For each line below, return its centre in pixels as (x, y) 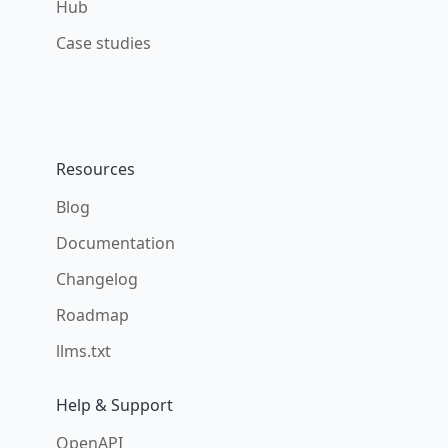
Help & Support (114, 405)
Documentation (115, 243)
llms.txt (83, 351)
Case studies (103, 43)
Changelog (97, 279)
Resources (95, 169)
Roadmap (92, 315)
